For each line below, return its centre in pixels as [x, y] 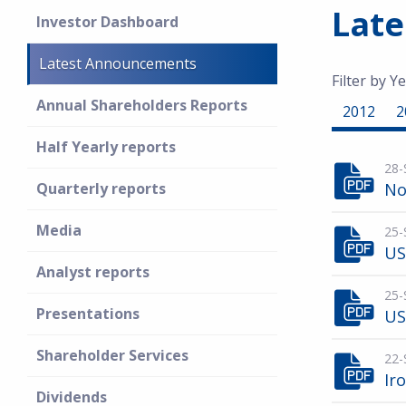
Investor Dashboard [107, 22]
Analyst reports [93, 272]
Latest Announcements [118, 63]
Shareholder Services [112, 355]
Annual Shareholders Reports [142, 105]
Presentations [88, 314]
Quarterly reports [101, 188]
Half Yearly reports [106, 147]
